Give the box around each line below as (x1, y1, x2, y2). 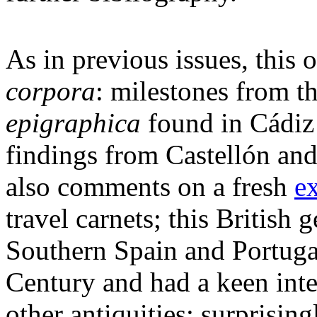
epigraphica (6, 107, 141, 138)
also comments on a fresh (6, 171, 294, 202)
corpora (6, 75, 96, 106)
